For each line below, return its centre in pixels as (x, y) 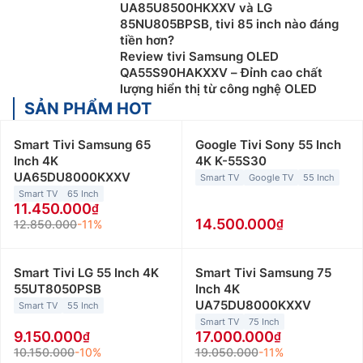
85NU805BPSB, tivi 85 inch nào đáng (229, 24)
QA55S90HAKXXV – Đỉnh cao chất (221, 73)
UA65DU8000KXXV (72, 177)
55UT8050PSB (58, 289)
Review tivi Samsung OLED (199, 57)
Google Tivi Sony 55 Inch (268, 145)
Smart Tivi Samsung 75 (263, 273)
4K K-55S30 (231, 161)
